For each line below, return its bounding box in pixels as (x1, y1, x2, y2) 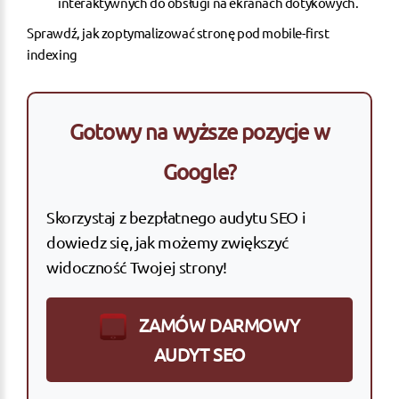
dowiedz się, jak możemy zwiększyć (46, 232, 289, 251)
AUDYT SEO (153, 343, 246, 366)
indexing (27, 45, 77, 62)
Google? (162, 158, 237, 184)
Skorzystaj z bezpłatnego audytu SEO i (46, 207, 306, 226)
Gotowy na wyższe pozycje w (69, 118, 330, 144)
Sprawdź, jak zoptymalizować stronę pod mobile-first (27, 23, 330, 41)
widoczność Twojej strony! (46, 256, 227, 276)
